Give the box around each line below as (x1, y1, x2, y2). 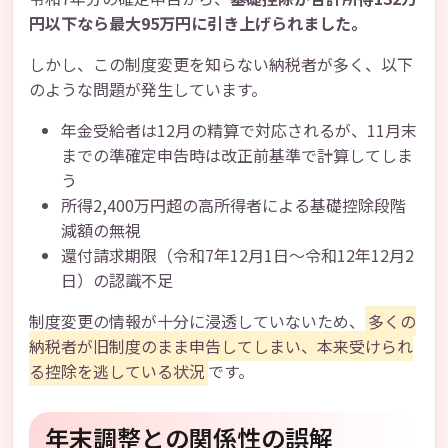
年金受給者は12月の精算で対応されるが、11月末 (61, 118, 417, 142)
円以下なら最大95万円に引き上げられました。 (29, 11, 367, 35)
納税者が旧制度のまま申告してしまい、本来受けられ (29, 334, 413, 358)
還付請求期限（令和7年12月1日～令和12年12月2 (61, 243, 414, 267)
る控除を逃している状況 (29, 359, 205, 383)
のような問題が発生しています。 (29, 77, 267, 101)
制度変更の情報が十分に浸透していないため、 (29, 309, 365, 333)
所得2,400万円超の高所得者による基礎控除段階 (61, 193, 406, 217)
